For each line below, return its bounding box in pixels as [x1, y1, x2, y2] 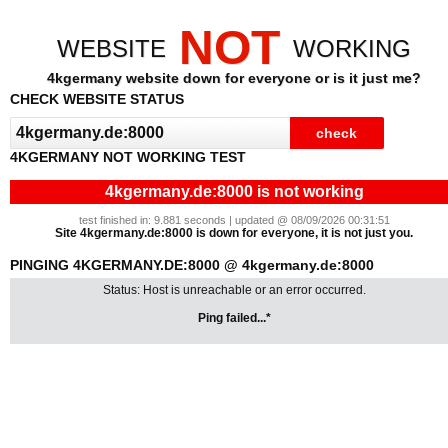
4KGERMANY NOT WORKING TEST [10, 149, 246, 165]
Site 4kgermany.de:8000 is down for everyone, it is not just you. [55, 226, 413, 240]
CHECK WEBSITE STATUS [10, 91, 184, 107]
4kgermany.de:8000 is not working [104, 183, 364, 200]
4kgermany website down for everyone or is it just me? [47, 70, 421, 86]
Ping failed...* [197, 311, 271, 325]
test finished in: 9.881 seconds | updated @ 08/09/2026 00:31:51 [78, 214, 390, 226]
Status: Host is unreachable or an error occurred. [102, 283, 366, 297]
